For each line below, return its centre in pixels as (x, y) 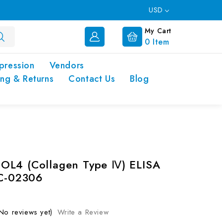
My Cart (158, 30)
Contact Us (92, 79)
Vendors (67, 65)
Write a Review (83, 212)
